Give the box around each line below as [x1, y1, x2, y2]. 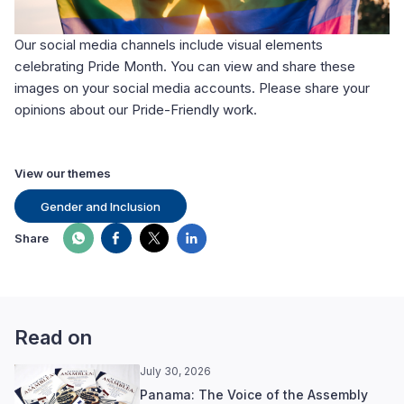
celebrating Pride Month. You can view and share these [14, 58, 355, 76]
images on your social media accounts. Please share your [14, 79, 370, 97]
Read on [14, 326, 92, 350]
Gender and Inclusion [41, 198, 161, 214]
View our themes [14, 166, 111, 181]
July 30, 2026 [139, 364, 211, 379]
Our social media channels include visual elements [14, 36, 323, 54]
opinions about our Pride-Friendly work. [14, 101, 261, 119]
